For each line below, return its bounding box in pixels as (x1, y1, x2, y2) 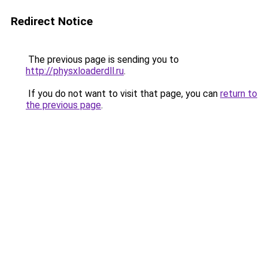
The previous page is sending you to (26, 54, 179, 65)
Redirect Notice (11, 14, 93, 28)
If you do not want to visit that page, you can (26, 88, 220, 99)
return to (220, 88, 257, 99)
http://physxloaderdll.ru (26, 65, 124, 77)
